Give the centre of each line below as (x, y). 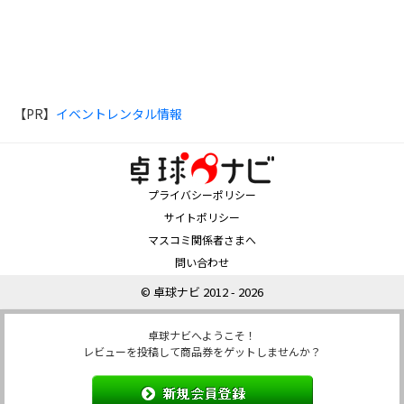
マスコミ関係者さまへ (202, 240)
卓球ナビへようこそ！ (202, 335)
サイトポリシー (202, 217)
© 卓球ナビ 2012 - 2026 (202, 292)
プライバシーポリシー (202, 195)
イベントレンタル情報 (119, 113)
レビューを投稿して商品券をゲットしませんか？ (202, 352)
